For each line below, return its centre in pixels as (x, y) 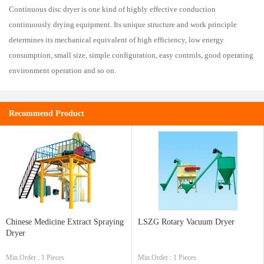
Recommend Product (47, 113)
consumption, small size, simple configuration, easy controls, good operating (131, 55)
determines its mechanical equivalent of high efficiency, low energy (116, 40)
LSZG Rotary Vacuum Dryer (186, 222)
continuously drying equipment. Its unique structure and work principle (123, 24)
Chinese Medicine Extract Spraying (65, 222)
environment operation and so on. (62, 70)
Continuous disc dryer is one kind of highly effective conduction (112, 9)
